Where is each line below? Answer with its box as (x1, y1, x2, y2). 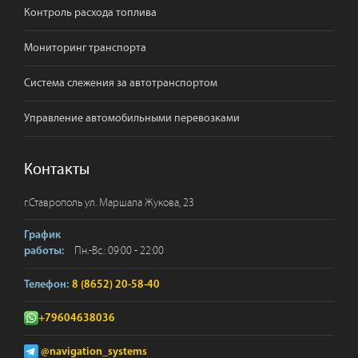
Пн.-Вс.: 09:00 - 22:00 (72, 244, 164, 257)
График (24, 229, 61, 241)
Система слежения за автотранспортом (24, 76, 217, 89)
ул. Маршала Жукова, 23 (85, 196, 194, 209)
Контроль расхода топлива (24, 6, 157, 19)
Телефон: (24, 278, 69, 291)
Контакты (24, 160, 89, 178)
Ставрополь (29, 196, 82, 209)
